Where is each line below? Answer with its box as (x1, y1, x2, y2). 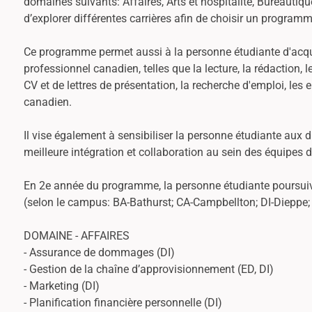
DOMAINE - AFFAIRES (24, 228, 130, 242)
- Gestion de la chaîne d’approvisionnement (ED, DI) (24, 262, 274, 276)
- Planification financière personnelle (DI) (24, 295, 222, 309)
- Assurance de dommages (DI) (24, 245, 175, 259)
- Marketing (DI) (24, 279, 100, 292)
